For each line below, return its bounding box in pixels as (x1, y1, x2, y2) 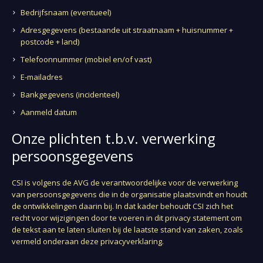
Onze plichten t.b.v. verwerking (12, 129, 216, 148)
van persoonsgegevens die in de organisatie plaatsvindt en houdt (12, 189, 248, 200)
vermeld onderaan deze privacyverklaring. (12, 236, 164, 247)
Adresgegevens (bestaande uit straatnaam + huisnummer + (21, 25, 234, 35)
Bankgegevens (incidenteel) (21, 89, 120, 100)
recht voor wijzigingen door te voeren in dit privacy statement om (12, 213, 242, 223)
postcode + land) (21, 36, 80, 47)
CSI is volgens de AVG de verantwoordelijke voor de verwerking (12, 177, 238, 188)
